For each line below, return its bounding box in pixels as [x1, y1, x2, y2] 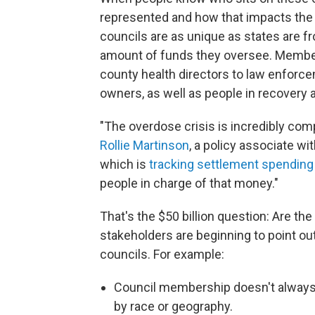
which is [100, 157, 149, 172]
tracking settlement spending [149, 157, 314, 172]
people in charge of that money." [100, 176, 278, 191]
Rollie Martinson [100, 138, 189, 153]
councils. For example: [100, 247, 224, 262]
